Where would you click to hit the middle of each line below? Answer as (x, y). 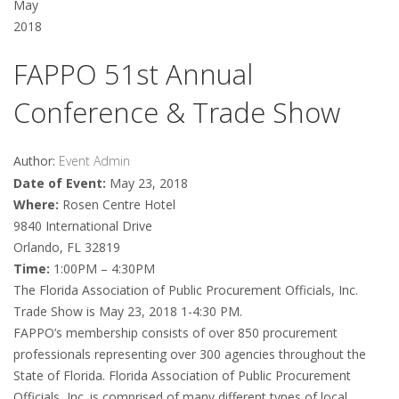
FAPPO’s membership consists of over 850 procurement (175, 332)
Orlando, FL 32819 (67, 247)
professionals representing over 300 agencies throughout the (190, 354)
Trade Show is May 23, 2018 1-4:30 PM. (128, 311)
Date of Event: (61, 183)
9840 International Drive (83, 225)
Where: (36, 204)
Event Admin (94, 160)
